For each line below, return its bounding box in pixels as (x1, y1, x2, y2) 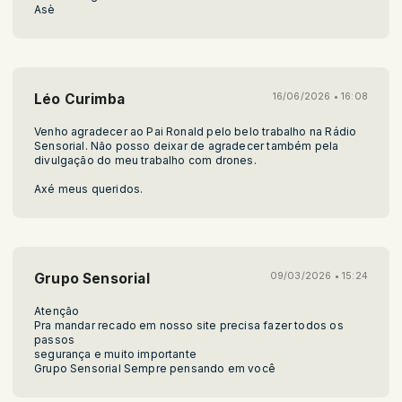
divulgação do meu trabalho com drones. (34, 153, 257, 167)
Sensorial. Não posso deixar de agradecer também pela (34, 138, 339, 153)
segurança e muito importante (34, 346, 197, 361)
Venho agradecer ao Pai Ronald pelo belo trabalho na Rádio (34, 124, 357, 138)
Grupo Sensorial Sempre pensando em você (34, 361, 276, 375)
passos (34, 332, 75, 346)
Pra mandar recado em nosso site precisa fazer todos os (34, 318, 344, 332)
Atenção (34, 303, 80, 318)
